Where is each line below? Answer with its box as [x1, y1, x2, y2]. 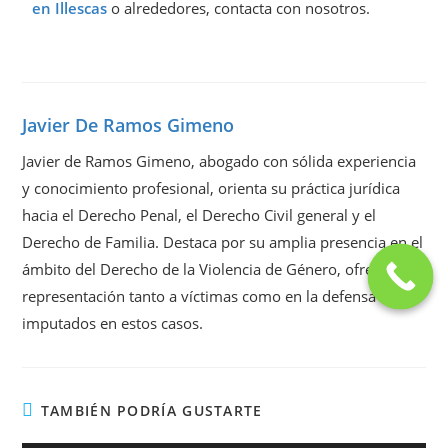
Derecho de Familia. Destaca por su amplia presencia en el [22, 232, 424, 253]
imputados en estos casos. [22, 313, 204, 334]
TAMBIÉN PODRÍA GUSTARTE [40, 401, 263, 421]
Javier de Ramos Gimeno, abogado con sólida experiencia [22, 151, 417, 172]
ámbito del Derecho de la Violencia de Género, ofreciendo [22, 259, 420, 280]
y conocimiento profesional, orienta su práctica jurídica [22, 178, 401, 199]
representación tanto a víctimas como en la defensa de [22, 286, 398, 307]
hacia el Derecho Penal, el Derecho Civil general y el [22, 205, 377, 226]
